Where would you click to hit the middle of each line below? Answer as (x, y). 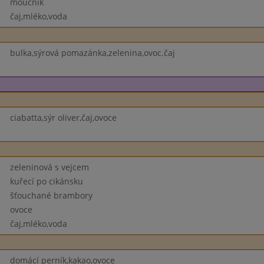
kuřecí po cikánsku (46, 181)
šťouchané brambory (51, 195)
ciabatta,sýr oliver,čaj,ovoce (63, 118)
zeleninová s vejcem (49, 167)
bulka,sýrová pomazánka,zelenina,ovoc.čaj (92, 53)
